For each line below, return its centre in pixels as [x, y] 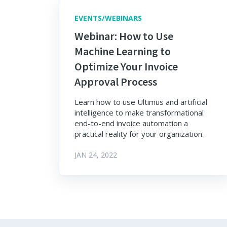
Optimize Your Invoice [126, 67]
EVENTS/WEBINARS [108, 18]
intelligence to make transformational [139, 113]
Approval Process [116, 82]
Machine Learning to [123, 51]
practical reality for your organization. [139, 134]
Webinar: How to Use [124, 36]
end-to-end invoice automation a [131, 123]
